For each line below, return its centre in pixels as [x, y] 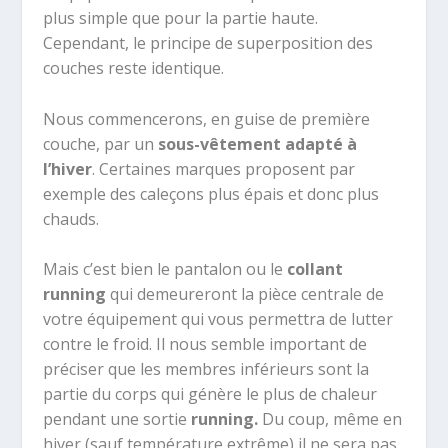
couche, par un [100, 143]
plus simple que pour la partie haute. [180, 18]
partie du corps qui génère [144, 394]
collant [314, 269]
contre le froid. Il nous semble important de [204, 344]
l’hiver [67, 168]
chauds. [70, 218]
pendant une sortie [116, 419]
